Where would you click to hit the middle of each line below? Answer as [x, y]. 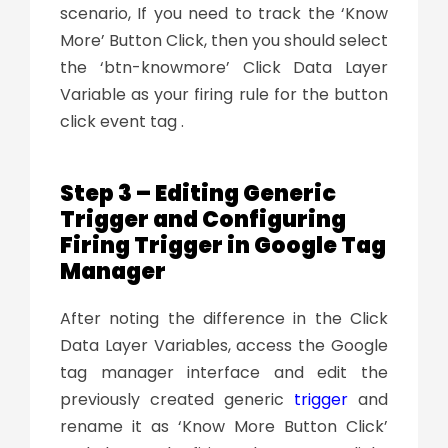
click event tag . [122, 122]
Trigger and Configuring [203, 220]
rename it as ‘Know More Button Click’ [224, 427]
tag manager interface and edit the [224, 373]
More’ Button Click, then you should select [224, 41]
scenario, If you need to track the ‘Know [224, 14]
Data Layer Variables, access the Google [224, 346]
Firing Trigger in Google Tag [223, 246]
